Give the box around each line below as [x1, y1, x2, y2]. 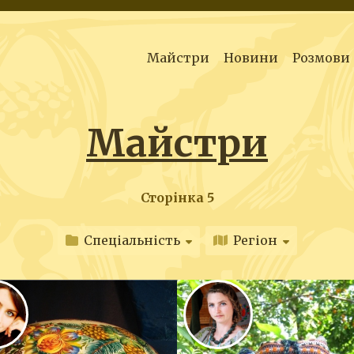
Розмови [292, 50, 350, 66]
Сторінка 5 [140, 189, 214, 205]
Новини [224, 50, 278, 66]
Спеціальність [83, 232, 180, 249]
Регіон [232, 232, 277, 249]
